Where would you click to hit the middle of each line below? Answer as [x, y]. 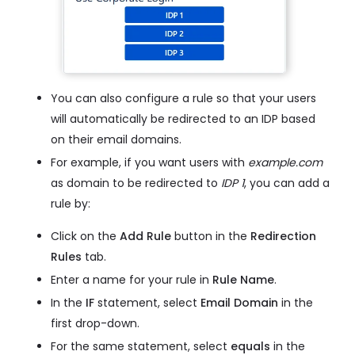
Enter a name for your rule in [132, 280]
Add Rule [145, 237]
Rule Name [243, 280]
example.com [285, 163]
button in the [211, 237]
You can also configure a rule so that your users [183, 99]
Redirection [283, 237]
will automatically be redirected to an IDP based [183, 119]
